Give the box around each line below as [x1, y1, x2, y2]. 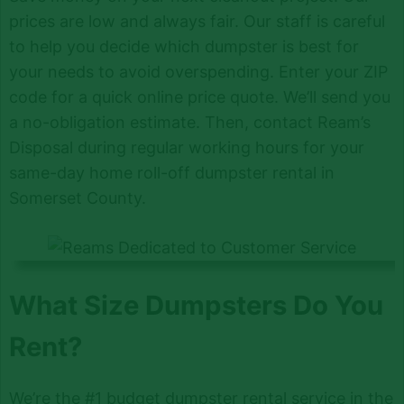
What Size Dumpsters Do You [8, 289, 383, 321]
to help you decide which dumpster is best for [8, 36, 359, 56]
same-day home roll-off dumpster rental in [8, 162, 335, 182]
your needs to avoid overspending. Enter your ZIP [8, 61, 388, 81]
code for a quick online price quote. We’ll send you [8, 87, 390, 106]
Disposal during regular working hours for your [8, 137, 364, 157]
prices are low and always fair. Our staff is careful [8, 11, 385, 31]
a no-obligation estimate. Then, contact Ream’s [8, 112, 371, 132]
